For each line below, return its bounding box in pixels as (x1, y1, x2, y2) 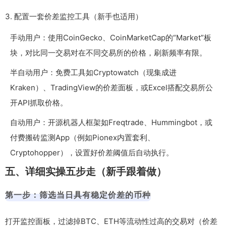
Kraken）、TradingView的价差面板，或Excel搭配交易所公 (10, 82, 213, 92)
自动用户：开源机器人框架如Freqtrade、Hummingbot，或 (10, 117, 212, 127)
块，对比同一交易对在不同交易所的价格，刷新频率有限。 (10, 47, 207, 58)
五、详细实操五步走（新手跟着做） (5, 165, 166, 178)
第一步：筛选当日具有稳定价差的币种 (5, 189, 151, 200)
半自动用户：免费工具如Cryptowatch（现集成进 (10, 67, 177, 77)
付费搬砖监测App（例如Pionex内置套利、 (10, 132, 155, 142)
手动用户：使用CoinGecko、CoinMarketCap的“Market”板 (10, 32, 211, 42)
